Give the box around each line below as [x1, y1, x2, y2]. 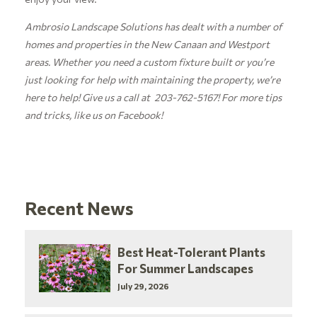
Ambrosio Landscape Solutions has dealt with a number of [24, 20, 282, 33]
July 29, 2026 [117, 280, 170, 291]
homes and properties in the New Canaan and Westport [24, 38, 270, 50]
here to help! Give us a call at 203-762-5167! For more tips [24, 91, 282, 103]
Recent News [24, 196, 134, 219]
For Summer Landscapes [117, 260, 254, 275]
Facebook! [117, 108, 163, 121]
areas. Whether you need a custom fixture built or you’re [24, 55, 274, 68]
